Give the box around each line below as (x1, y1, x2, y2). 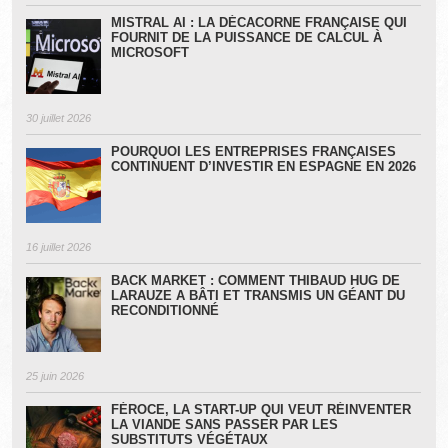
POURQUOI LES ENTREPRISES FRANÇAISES (111, 144, 397, 160)
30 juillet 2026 (26, 111, 92, 124)
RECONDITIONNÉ (111, 303, 220, 319)
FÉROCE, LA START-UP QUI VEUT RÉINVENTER (111, 402, 412, 418)
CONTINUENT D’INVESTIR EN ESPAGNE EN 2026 (111, 159, 417, 175)
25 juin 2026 (26, 369, 85, 382)
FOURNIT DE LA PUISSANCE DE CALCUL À (111, 30, 383, 46)
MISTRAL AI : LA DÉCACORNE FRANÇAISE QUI (111, 15, 408, 31)
